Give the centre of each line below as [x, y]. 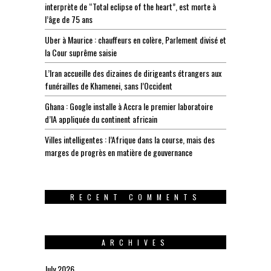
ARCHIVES [135, 242]
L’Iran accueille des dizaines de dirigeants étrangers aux [133, 73]
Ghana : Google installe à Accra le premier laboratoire [129, 106]
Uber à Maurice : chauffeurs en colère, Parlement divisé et [135, 39]
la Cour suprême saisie [81, 52]
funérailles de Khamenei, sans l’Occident [109, 85]
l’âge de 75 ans [69, 19]
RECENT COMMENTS [135, 197]
